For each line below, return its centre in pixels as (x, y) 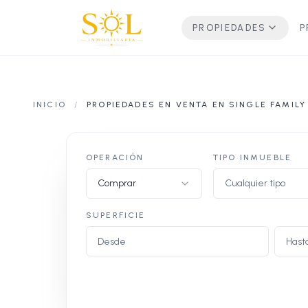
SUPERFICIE (116, 215)
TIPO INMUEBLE (253, 157)
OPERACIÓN (115, 157)
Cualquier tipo (255, 183)
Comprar (117, 183)
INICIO (49, 104)
